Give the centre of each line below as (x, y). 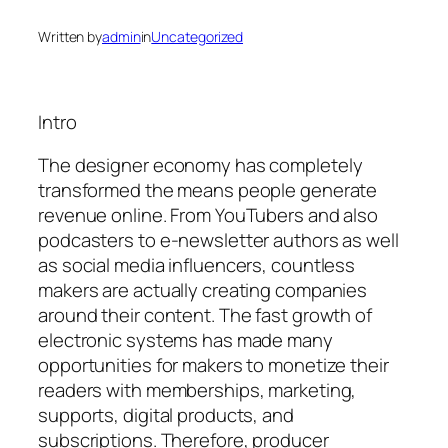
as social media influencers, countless (197, 265)
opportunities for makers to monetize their (213, 365)
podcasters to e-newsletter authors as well (218, 240)
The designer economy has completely (200, 165)
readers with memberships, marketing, (197, 390)
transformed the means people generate (208, 190)
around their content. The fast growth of (205, 315)
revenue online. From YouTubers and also (208, 215)
